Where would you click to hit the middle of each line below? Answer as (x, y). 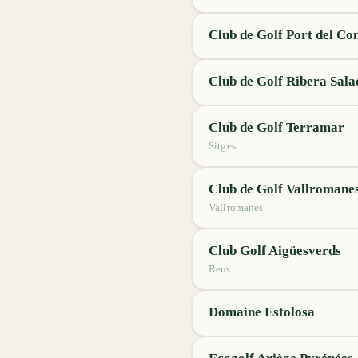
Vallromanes (236, 207)
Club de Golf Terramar (276, 127)
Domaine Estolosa (262, 312)
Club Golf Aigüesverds (275, 251)
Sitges (222, 146)
